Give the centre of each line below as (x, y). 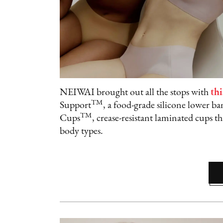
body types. (82, 132)
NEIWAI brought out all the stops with (135, 93)
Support (75, 106)
